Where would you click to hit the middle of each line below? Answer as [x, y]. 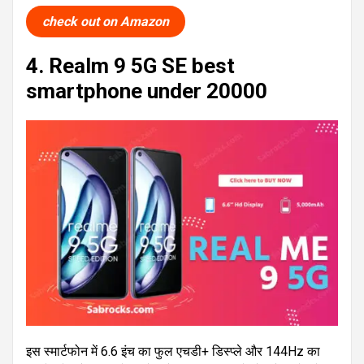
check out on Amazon [106, 22]
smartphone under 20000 [147, 91]
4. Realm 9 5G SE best [130, 66]
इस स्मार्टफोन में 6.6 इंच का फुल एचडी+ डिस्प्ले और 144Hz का [173, 352]
